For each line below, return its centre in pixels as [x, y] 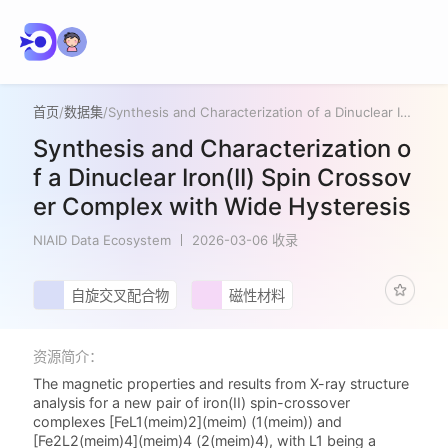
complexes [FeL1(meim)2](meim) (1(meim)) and [188, 422]
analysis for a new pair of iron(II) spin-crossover [192, 403]
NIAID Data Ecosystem [102, 239]
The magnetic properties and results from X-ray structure [221, 384]
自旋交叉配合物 [119, 296]
